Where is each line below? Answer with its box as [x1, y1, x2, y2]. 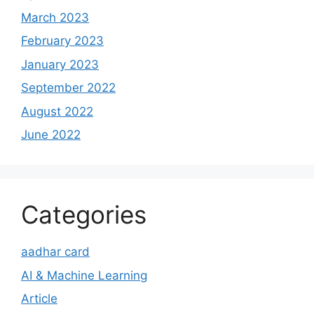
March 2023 [21, 10, 89, 25]
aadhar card [21, 245, 90, 259]
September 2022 [21, 81, 116, 95]
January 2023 [21, 57, 99, 71]
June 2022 [21, 128, 81, 142]
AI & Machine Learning [21, 268, 147, 282]
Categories [21, 200, 146, 230]
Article [21, 292, 57, 306]
